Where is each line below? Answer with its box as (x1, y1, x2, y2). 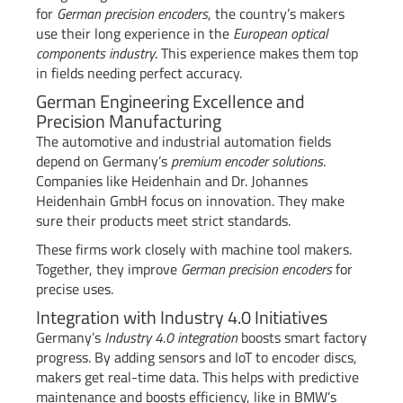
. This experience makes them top (155, 41, 358, 64)
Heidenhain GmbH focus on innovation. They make (36, 189, 345, 211)
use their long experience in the (36, 22, 233, 44)
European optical (233, 22, 327, 44)
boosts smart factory (237, 326, 367, 348)
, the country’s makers (208, 2, 345, 24)
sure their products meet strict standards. (36, 209, 291, 231)
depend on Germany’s (36, 149, 171, 172)
